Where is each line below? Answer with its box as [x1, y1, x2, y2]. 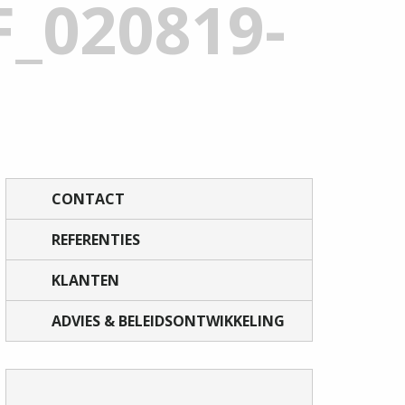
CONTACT [52, 189, 125, 209]
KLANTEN [52, 270, 119, 290]
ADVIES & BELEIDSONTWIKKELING [52, 311, 285, 331]
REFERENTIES [52, 230, 140, 250]
